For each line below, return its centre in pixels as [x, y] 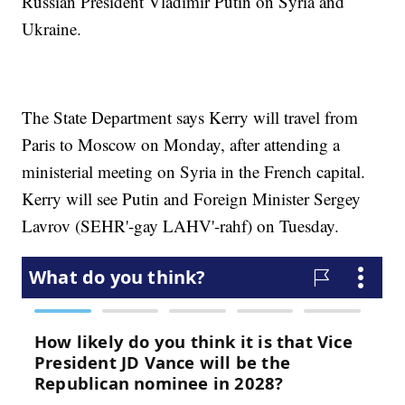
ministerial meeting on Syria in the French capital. [194, 172]
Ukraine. [52, 29]
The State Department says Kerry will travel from [190, 118]
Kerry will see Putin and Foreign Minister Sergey [192, 199]
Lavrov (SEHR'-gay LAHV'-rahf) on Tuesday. [181, 226]
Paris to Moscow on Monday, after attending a [181, 145]
